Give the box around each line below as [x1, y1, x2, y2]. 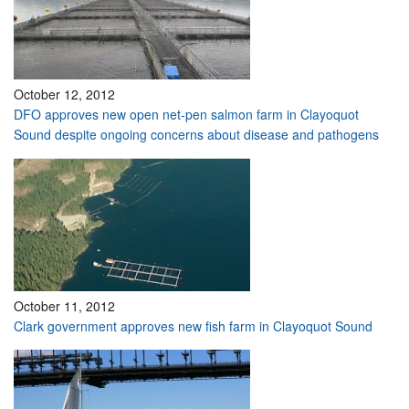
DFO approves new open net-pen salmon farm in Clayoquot [14, 105, 359, 123]
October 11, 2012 [14, 297, 115, 315]
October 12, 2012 [14, 85, 115, 103]
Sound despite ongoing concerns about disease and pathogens [14, 125, 379, 143]
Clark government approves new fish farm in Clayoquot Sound [14, 317, 372, 335]
